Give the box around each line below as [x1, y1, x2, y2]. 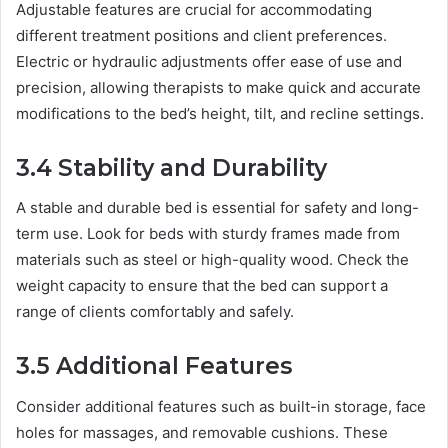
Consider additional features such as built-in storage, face [16, 396, 426, 416]
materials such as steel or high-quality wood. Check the [16, 250, 409, 270]
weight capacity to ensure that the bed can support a [16, 276, 388, 296]
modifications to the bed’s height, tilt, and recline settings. [16, 103, 424, 123]
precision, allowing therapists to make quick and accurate [16, 77, 421, 97]
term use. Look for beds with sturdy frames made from [16, 224, 400, 244]
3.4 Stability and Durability [16, 153, 327, 182]
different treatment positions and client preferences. [16, 25, 387, 45]
